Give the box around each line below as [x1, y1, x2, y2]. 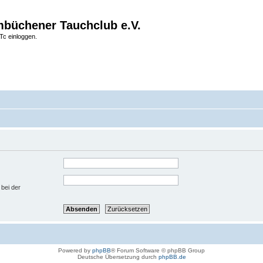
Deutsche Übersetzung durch [77, 254, 159, 261]
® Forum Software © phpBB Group [111, 247, 205, 254]
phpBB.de [158, 254, 186, 261]
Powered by [58, 247, 92, 254]
